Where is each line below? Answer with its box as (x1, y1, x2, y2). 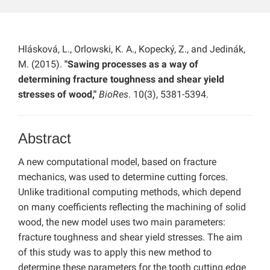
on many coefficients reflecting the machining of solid (18, 201, 246, 213)
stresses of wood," (18, 89, 96, 101)
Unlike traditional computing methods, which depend (18, 186, 241, 198)
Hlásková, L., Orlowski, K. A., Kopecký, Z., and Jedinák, (18, 43, 245, 55)
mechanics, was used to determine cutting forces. (18, 171, 228, 183)
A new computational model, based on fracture (18, 156, 216, 168)
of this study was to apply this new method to (18, 246, 212, 259)
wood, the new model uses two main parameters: (18, 216, 225, 228)
